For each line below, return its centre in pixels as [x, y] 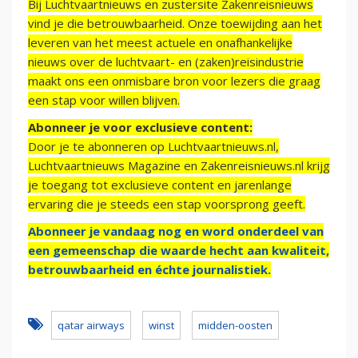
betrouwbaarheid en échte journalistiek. [149, 270]
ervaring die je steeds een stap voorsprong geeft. [167, 204]
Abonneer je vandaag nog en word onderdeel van [176, 231]
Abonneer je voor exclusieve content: [140, 127]
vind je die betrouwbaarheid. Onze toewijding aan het [175, 24]
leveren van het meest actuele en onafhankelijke [160, 43]
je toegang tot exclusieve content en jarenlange [160, 185]
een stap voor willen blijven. [104, 100]
